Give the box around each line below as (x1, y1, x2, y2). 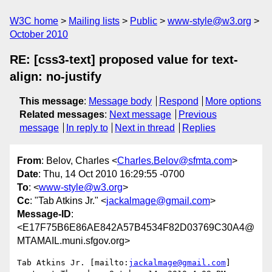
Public (130, 16, 157, 26)
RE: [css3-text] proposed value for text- (10, 53, 238, 66)
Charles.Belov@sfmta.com (117, 155, 232, 166)
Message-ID (17, 209, 71, 220)
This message (19, 96, 84, 106)
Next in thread (115, 123, 175, 133)
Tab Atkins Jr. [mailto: (17, 258, 129, 268)
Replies (182, 123, 216, 133)
